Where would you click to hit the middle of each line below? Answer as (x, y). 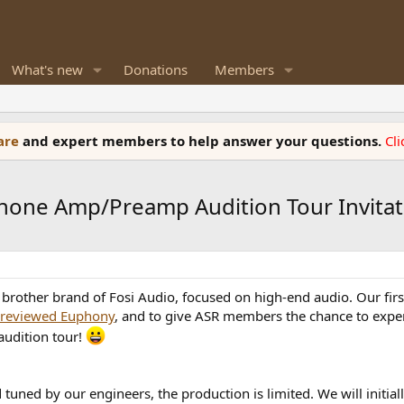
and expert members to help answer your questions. (204, 141)
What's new (47, 69)
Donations (155, 69)
